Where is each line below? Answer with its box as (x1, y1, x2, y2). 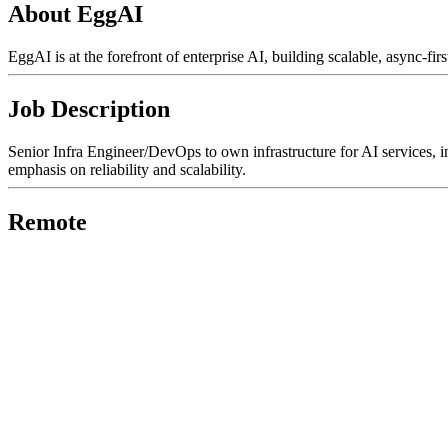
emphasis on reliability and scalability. (8, 160, 246, 178)
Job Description (8, 95, 170, 122)
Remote (8, 208, 87, 235)
